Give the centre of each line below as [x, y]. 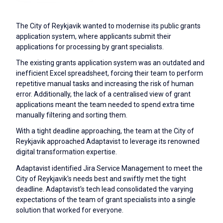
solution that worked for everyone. [70, 210]
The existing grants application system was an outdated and [110, 63]
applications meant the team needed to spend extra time [105, 105]
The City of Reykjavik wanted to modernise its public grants [108, 26]
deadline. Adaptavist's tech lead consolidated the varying [105, 189]
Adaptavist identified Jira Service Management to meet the [109, 168]
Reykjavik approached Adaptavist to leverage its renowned [108, 142]
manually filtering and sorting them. [72, 115]
